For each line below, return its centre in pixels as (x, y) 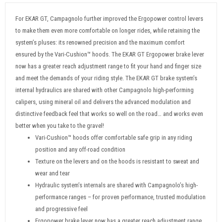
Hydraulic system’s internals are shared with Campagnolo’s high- (116, 185)
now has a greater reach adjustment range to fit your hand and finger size (108, 66)
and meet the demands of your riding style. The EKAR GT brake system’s (106, 78)
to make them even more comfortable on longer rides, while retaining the (108, 30)
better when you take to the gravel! (60, 126)
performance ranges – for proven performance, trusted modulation (120, 197)
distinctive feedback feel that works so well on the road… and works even (109, 114)
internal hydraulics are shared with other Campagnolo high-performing (105, 90)
